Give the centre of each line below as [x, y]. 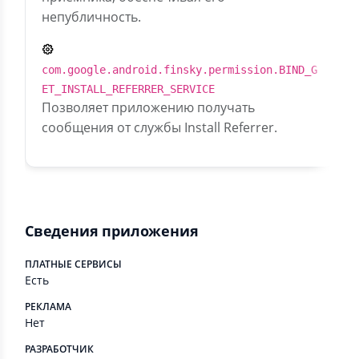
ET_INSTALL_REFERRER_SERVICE [128, 89]
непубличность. [91, 17]
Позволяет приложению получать [148, 107]
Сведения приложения [112, 231]
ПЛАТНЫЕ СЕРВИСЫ [73, 264]
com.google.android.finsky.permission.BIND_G [179, 70]
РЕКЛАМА [48, 307]
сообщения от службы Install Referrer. [159, 127]
